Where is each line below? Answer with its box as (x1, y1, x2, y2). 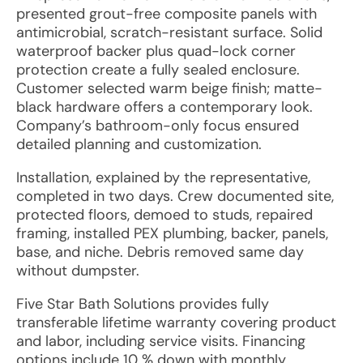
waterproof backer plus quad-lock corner (16, 41, 296, 61)
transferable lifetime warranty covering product (16, 313, 336, 332)
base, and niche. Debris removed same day (16, 242, 304, 262)
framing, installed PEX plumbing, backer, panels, (16, 224, 328, 243)
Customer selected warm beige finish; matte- (16, 79, 322, 98)
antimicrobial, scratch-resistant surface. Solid (16, 23, 322, 42)
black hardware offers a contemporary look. (16, 97, 313, 117)
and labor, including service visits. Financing (16, 331, 305, 351)
